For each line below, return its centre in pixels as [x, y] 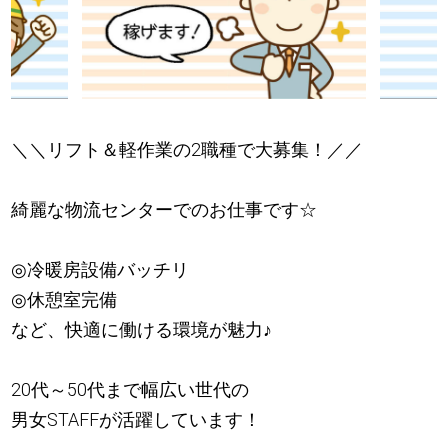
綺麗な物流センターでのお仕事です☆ [164, 209]
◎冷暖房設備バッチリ [100, 269]
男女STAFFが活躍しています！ [136, 419]
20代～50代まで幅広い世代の [130, 389]
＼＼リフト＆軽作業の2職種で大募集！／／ [187, 149]
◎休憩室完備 [64, 299]
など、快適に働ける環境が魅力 [137, 329]
